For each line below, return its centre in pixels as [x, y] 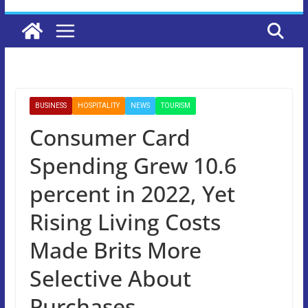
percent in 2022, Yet [132, 193]
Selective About [110, 278]
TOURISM [175, 105]
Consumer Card [110, 137]
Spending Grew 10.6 [133, 165]
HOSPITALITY [98, 105]
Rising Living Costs [125, 221]
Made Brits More [115, 250]
